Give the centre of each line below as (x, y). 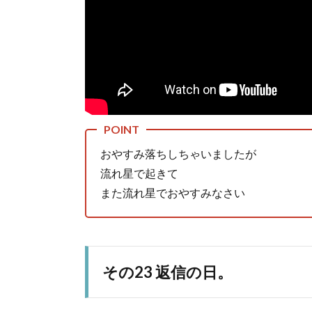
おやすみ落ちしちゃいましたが (178, 153)
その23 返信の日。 (167, 272)
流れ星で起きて (139, 173)
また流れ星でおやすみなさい (173, 192)
